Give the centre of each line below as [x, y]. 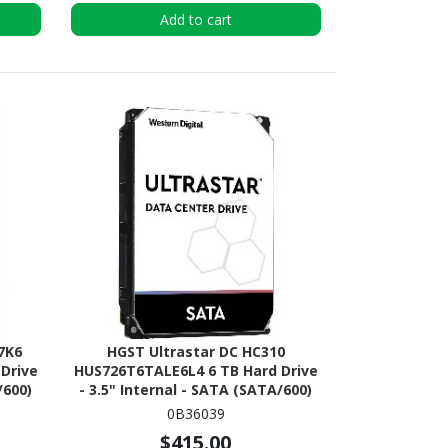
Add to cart [195, 19]
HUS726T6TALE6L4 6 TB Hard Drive [195, 371]
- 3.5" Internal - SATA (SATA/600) [196, 390]
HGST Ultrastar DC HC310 [195, 352]
